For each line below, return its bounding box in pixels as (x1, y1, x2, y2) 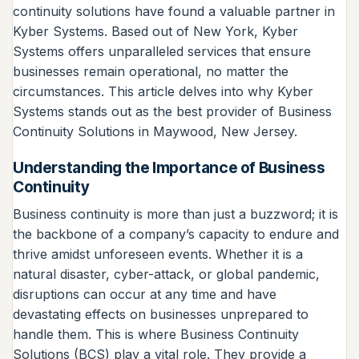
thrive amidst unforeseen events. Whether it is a (13, 245, 303, 262)
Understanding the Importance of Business (13, 158, 325, 178)
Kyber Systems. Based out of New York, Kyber (13, 22, 298, 39)
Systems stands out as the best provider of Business (13, 103, 332, 119)
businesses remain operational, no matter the (13, 63, 288, 79)
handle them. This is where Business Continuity (13, 325, 299, 342)
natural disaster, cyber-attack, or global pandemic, (13, 265, 320, 282)
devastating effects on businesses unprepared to (13, 305, 309, 322)
